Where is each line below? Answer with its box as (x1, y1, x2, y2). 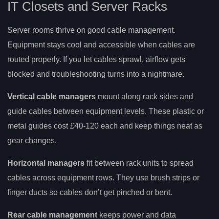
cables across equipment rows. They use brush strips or (7, 173, 199, 182)
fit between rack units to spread (85, 158, 194, 167)
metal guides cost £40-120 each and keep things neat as (7, 121, 202, 130)
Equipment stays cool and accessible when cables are (7, 40, 195, 49)
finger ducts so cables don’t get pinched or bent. (7, 188, 172, 197)
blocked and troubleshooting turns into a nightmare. (7, 69, 184, 78)
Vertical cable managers (7, 92, 96, 101)
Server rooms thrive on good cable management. (7, 25, 175, 34)
